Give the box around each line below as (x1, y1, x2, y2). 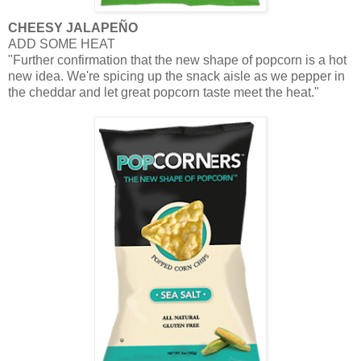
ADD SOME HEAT (8, 36, 115, 51)
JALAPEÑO (66, 20, 138, 35)
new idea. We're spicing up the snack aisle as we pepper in (8, 68, 345, 83)
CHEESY (8, 20, 66, 35)
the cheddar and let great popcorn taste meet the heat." (8, 85, 319, 99)
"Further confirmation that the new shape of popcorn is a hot (8, 52, 346, 67)
